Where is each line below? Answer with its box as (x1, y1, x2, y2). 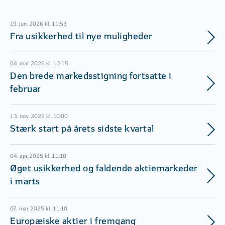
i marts (10, 175, 40, 188)
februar (10, 83, 41, 96)
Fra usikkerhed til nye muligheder (10, 30, 153, 43)
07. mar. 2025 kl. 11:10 (10, 205, 67, 212)
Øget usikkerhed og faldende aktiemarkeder (10, 162, 198, 175)
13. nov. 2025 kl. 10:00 (10, 113, 68, 120)
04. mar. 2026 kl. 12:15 (10, 60, 68, 67)
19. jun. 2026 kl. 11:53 (10, 20, 67, 27)
